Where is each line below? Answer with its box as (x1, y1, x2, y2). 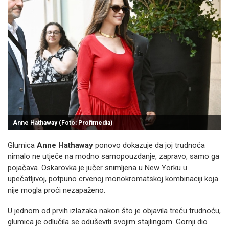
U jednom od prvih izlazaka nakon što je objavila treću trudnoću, (8, 206, 221, 215)
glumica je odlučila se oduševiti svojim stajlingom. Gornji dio (8, 217, 208, 226)
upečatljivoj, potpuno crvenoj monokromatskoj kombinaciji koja (8, 174, 218, 184)
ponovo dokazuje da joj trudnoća (93, 141, 205, 150)
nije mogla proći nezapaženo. (8, 186, 105, 195)
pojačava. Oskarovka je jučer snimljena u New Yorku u (8, 163, 187, 172)
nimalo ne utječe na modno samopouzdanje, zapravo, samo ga (8, 152, 219, 161)
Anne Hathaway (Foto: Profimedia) (13, 119, 112, 126)
